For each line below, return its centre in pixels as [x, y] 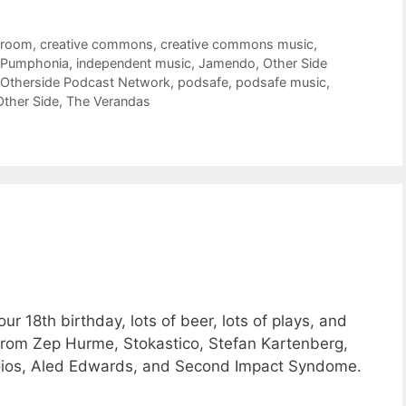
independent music [134, 63]
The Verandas [108, 101]
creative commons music [237, 44]
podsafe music [281, 82]
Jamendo [227, 63]
